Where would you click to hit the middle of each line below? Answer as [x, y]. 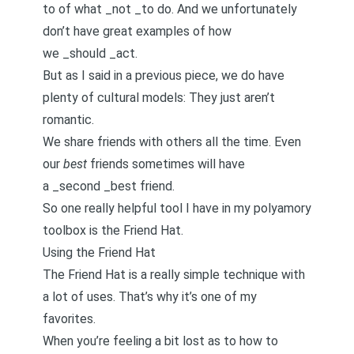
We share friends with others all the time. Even [172, 142]
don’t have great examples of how [137, 31]
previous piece [175, 75]
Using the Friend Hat [99, 252]
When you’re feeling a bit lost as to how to [160, 341]
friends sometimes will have [166, 164]
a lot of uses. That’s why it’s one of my [150, 297]
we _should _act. [90, 53]
